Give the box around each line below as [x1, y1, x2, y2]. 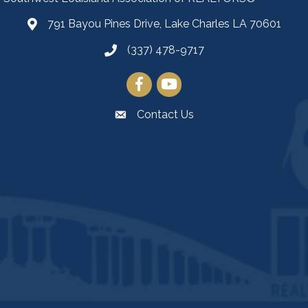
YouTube [155, 73, 201, 87]
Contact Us [137, 108, 194, 122]
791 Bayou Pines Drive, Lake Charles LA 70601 [47, 17, 281, 31]
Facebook [125, 73, 177, 87]
